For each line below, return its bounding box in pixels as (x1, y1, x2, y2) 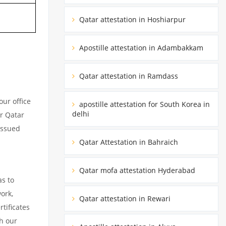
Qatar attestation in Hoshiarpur (77, 14, 186, 24)
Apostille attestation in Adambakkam (77, 42, 203, 52)
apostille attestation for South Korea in (77, 99, 210, 109)
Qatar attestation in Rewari (77, 193, 171, 203)
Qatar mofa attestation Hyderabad (77, 165, 195, 175)
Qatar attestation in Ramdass (77, 71, 178, 81)
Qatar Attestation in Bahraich (77, 137, 178, 147)
